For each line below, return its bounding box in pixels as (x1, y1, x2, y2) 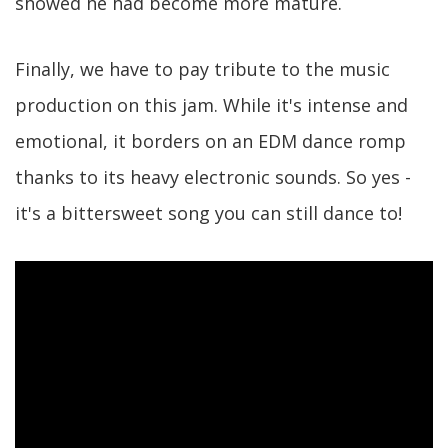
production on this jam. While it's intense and (15, 92, 408, 117)
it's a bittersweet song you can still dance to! (15, 200, 402, 225)
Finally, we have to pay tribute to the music (15, 56, 390, 81)
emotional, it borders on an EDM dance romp (15, 128, 406, 153)
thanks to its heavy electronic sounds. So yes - (15, 164, 411, 189)
